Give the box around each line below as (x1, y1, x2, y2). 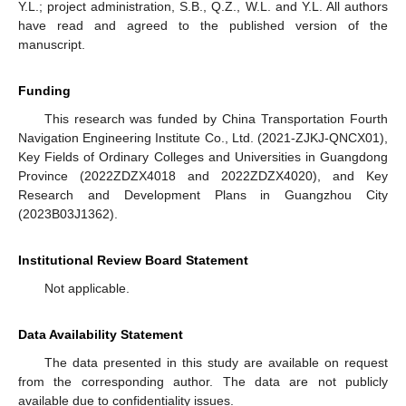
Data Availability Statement (18, 327, 183, 343)
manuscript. (18, 37, 85, 53)
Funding (18, 83, 71, 99)
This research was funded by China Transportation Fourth (43, 111, 388, 127)
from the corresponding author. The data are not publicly (18, 374, 388, 390)
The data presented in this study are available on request (43, 355, 388, 371)
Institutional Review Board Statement (18, 253, 248, 268)
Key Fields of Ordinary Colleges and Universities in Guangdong (18, 150, 388, 165)
